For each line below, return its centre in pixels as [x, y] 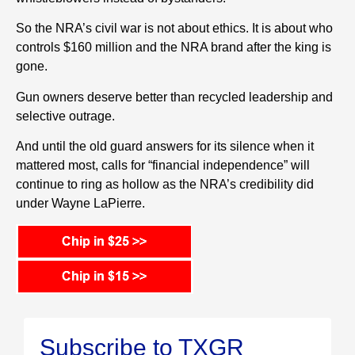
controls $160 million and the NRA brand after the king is [174, 48]
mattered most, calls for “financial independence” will [163, 166]
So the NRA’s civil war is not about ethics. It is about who [174, 29]
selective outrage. [65, 116]
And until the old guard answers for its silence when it [165, 147]
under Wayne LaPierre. [80, 204]
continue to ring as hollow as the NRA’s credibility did [165, 185]
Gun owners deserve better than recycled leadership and [174, 97]
